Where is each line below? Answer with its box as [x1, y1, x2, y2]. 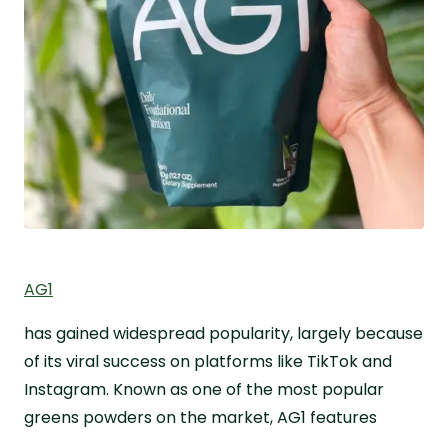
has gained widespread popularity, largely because [24, 321, 423, 345]
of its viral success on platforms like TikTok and [24, 349, 392, 373]
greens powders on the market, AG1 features [24, 405, 377, 429]
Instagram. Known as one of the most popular [24, 377, 384, 401]
